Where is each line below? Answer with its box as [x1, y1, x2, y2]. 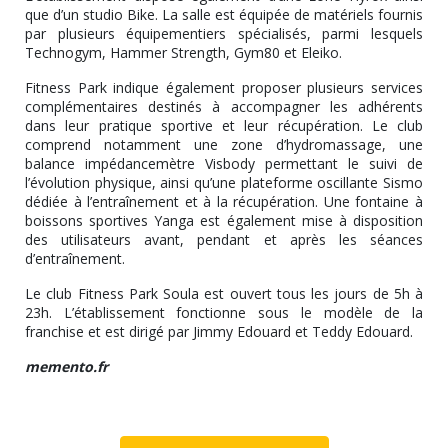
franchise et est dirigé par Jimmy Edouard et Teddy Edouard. [25, 321, 413, 341]
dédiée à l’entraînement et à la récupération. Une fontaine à [25, 191, 423, 211]
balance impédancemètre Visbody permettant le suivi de [25, 153, 423, 173]
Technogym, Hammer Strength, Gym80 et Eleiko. [25, 42, 342, 62]
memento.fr [25, 356, 108, 376]
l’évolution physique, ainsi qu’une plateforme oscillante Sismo [25, 172, 423, 192]
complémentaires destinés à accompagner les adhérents [25, 96, 423, 116]
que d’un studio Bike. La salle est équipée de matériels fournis [25, 4, 423, 24]
